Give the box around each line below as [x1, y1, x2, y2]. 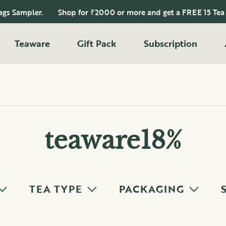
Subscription [144, 37, 198, 50]
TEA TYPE [29, 181, 82, 197]
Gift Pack [77, 37, 117, 50]
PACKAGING [119, 181, 184, 197]
